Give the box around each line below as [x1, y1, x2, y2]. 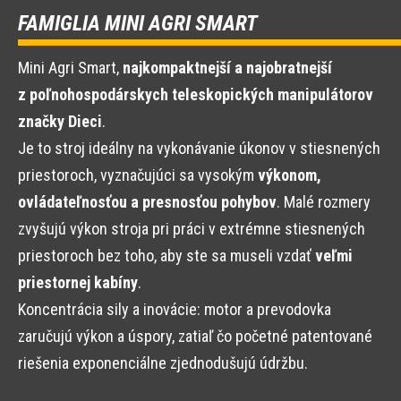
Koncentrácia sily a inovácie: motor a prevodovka [18, 300, 331, 320]
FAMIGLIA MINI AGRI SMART [18, 11, 258, 37]
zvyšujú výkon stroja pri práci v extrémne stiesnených [18, 219, 365, 239]
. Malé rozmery [277, 192, 371, 212]
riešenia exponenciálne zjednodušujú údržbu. [18, 354, 308, 373]
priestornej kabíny [18, 273, 138, 293]
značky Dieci [18, 112, 102, 132]
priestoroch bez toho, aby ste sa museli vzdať [18, 246, 315, 266]
